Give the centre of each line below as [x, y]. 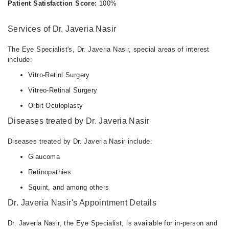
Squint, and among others [69, 187]
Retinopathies [50, 172]
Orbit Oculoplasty [56, 106]
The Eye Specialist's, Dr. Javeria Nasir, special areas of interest [109, 49]
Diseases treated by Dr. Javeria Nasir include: [80, 141]
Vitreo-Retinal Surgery [63, 90]
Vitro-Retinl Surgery [59, 75]
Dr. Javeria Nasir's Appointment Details [82, 203]
